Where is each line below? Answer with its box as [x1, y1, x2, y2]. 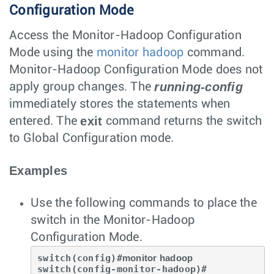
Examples [9, 163, 67, 177]
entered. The [9, 114, 81, 127]
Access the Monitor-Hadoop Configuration [9, 29, 242, 42]
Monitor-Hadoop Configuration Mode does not [9, 63, 263, 76]
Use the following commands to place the [31, 196, 257, 209]
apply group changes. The [9, 80, 155, 93]
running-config [154, 80, 243, 94]
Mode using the [9, 46, 97, 59]
